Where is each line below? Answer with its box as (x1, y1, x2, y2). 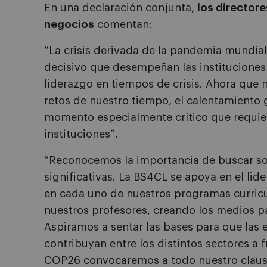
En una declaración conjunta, (44, 2, 197, 14)
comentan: (94, 19, 152, 30)
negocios (44, 19, 94, 30)
